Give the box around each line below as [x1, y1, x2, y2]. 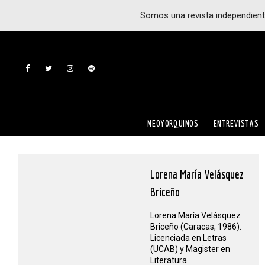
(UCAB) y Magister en [150, 244, 230, 254]
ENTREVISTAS [213, 118, 259, 128]
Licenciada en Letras [150, 233, 227, 243]
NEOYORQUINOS [147, 118, 199, 128]
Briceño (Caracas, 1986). [150, 222, 241, 231]
